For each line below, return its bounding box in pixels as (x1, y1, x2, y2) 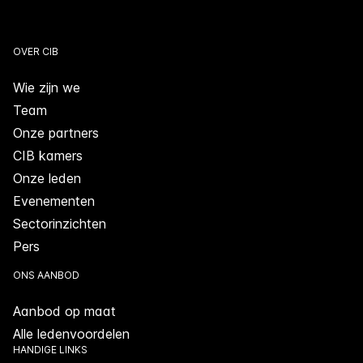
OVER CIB (13, 45, 58, 58)
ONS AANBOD (13, 269, 79, 281)
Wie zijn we (13, 79, 80, 96)
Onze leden (13, 170, 81, 186)
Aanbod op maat (13, 303, 116, 319)
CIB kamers (13, 147, 83, 164)
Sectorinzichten (13, 216, 106, 232)
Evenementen (13, 193, 95, 209)
